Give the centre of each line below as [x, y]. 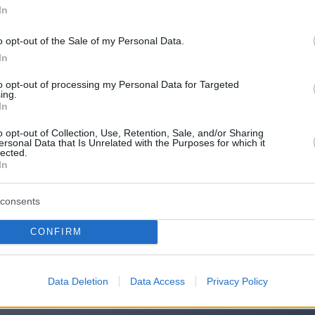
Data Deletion [78, 281]
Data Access [157, 281]
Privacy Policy [237, 281]
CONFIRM [56, 232]
